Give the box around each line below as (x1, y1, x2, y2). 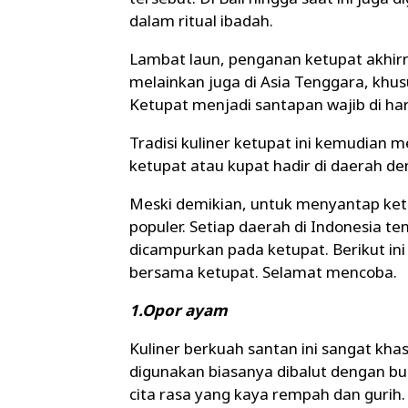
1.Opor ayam (129, 300, 228, 321)
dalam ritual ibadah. (129, 10, 273, 32)
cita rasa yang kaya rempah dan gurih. (129, 383, 405, 405)
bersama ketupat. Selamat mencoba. (129, 261, 397, 283)
